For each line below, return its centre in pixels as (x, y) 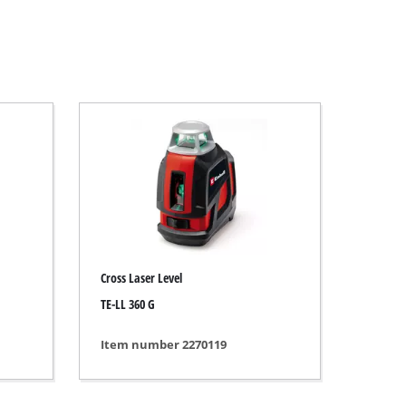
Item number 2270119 (163, 345)
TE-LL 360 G (127, 304)
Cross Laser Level (141, 278)
